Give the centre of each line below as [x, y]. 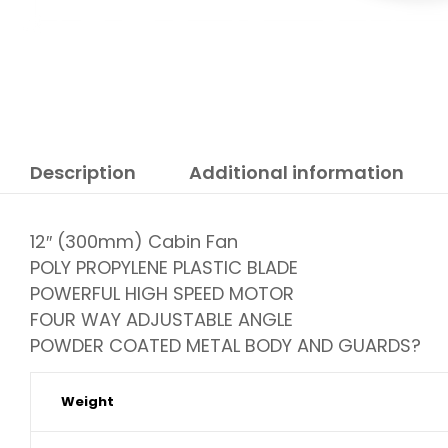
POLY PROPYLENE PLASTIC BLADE [164, 267]
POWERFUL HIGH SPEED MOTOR [162, 293]
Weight [87, 401]
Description [83, 172]
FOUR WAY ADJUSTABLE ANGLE [161, 319]
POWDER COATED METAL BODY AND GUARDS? [225, 345]
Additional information [296, 172]
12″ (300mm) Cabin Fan [134, 241]
